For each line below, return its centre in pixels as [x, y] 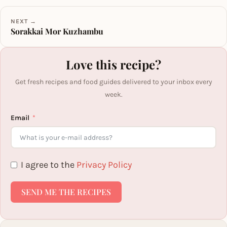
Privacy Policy [104, 165]
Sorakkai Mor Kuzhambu [57, 31]
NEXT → [24, 21]
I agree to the [49, 165]
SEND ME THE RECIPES [66, 192]
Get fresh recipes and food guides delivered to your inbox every [113, 82]
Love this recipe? [113, 64]
